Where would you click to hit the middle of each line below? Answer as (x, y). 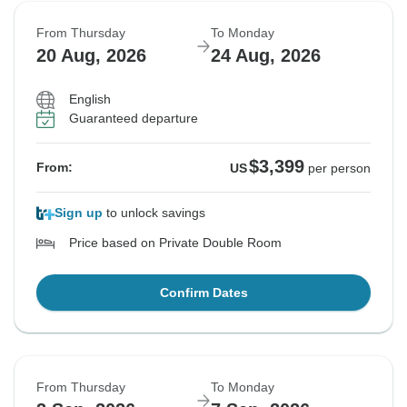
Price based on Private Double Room (175, 243)
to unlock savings (154, 213)
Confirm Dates (203, 293)
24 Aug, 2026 (266, 56)
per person (339, 169)
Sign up (79, 213)
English (90, 99)
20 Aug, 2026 (91, 56)
